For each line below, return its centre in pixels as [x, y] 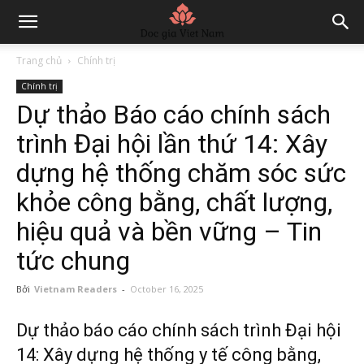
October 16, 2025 [167, 289]
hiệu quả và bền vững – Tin [169, 232]
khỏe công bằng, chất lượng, [174, 202]
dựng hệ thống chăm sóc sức [181, 173]
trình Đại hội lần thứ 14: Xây [172, 144]
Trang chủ [39, 61]
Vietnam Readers [76, 289]
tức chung [73, 261]
